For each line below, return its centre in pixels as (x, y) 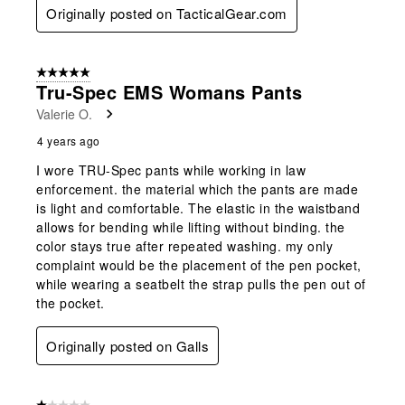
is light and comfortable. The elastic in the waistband (198, 207)
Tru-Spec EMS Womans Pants (170, 91)
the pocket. (71, 302)
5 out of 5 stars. (78, 73)
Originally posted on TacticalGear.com (167, 13)
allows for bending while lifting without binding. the (191, 226)
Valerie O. (64, 113)
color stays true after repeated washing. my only (184, 245)
